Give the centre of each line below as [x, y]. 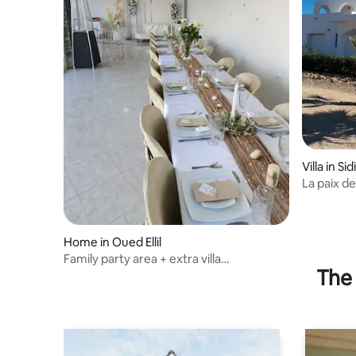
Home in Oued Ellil [112, 242]
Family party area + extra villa [142, 258]
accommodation [109, 273]
